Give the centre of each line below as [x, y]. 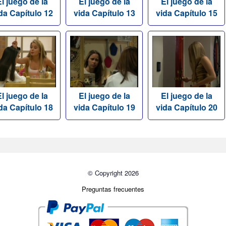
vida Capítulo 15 [186, 13]
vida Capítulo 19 [104, 107]
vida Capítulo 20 [186, 107]
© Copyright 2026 [113, 173]
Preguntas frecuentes [113, 189]
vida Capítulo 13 [104, 13]
